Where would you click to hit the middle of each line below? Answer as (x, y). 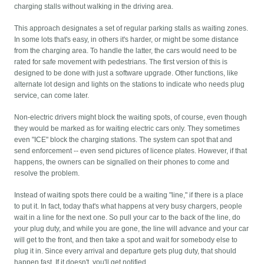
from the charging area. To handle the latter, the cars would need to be (126, 51)
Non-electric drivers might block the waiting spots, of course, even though (131, 118)
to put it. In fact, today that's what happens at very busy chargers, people (128, 207)
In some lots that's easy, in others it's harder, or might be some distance (127, 40)
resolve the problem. (47, 174)
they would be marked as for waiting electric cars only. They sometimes (127, 129)
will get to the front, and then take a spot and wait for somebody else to (126, 240)
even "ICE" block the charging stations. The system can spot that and (123, 140)
